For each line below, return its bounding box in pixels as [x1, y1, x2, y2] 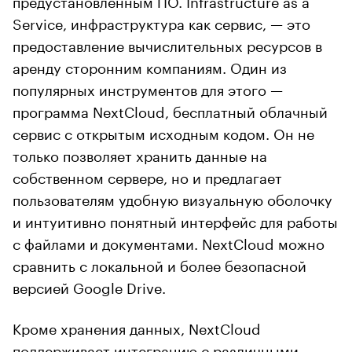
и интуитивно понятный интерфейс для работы [13, 208, 338, 231]
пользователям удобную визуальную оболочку [13, 186, 332, 209]
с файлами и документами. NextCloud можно [13, 230, 324, 253]
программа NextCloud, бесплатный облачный [13, 98, 328, 121]
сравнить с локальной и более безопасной [13, 252, 306, 275]
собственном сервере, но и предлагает [13, 164, 282, 187]
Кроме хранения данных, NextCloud [13, 315, 261, 338]
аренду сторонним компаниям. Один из [13, 54, 287, 77]
